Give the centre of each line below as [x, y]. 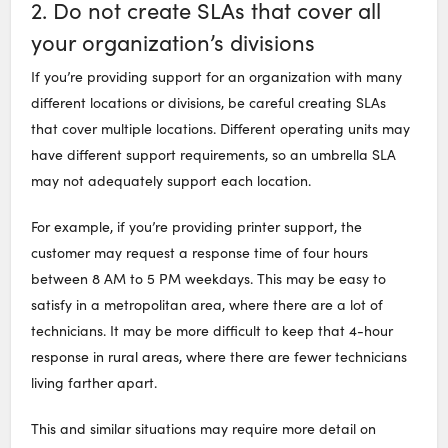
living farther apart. [94, 383]
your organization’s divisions [173, 41]
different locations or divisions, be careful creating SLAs [209, 103]
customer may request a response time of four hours [200, 253]
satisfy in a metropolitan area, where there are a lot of [207, 305]
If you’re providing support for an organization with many [217, 77]
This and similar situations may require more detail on [204, 429]
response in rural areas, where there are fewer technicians [219, 357]
